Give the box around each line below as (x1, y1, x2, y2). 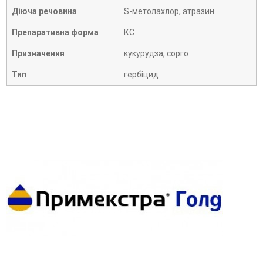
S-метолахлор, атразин (124, 6, 214, 16)
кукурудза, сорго (124, 49, 188, 59)
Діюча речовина (12, 6, 77, 16)
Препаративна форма (12, 28, 99, 38)
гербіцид (124, 70, 159, 80)
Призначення (12, 49, 65, 59)
